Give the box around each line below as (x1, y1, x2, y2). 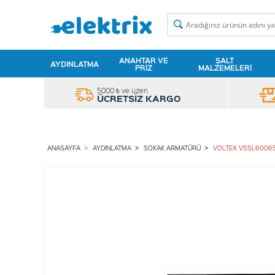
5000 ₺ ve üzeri (97, 86, 147, 95)
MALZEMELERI (198, 62, 252, 72)
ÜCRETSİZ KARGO (97, 92, 180, 104)
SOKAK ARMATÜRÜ (144, 144, 201, 152)
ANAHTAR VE (119, 55, 169, 65)
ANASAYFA (47, 144, 80, 152)
